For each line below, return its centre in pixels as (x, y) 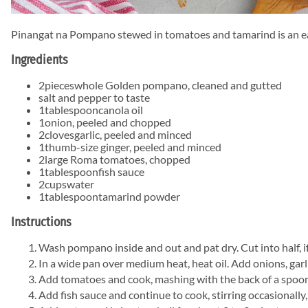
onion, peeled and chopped (108, 122)
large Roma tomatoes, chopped (118, 159)
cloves (59, 134)
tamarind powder (139, 196)
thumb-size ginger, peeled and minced (133, 146)
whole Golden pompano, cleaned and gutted (178, 85)
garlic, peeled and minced (133, 134)
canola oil (121, 109)
